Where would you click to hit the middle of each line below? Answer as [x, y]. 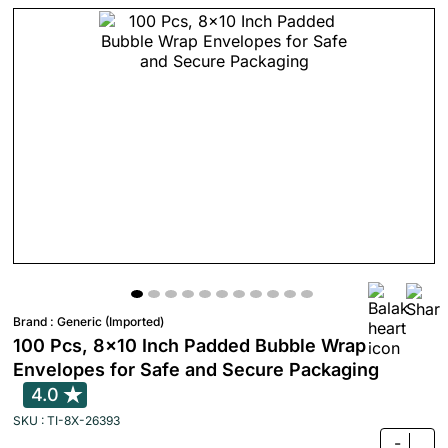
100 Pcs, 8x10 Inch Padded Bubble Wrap [189, 345]
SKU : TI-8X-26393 [66, 420]
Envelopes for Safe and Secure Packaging [196, 369]
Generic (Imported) [110, 321]
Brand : [35, 321]
